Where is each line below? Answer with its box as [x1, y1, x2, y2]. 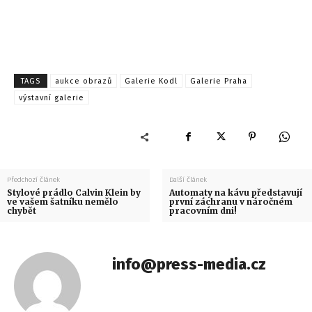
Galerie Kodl [125, 77, 178, 86]
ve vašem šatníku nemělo [7, 196, 118, 208]
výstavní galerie [19, 93, 84, 103]
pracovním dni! [169, 205, 237, 217]
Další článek [169, 175, 207, 185]
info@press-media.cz [112, 255, 266, 274]
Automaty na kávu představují [169, 187, 302, 198]
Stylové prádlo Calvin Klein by [7, 187, 141, 198]
